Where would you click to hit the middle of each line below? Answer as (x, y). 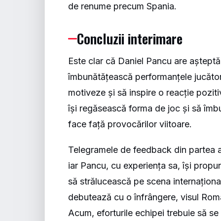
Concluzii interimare (130, 38)
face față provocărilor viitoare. (130, 124)
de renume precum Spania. (123, 6)
